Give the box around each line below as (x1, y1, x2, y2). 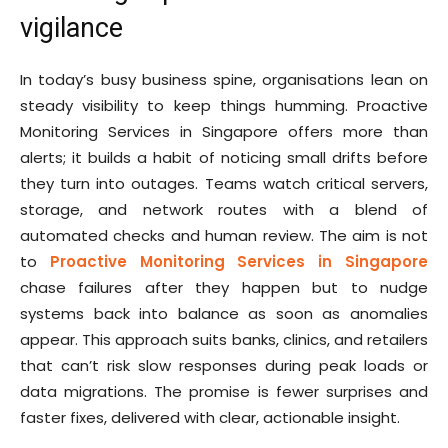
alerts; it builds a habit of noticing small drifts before (20, 147, 428, 169)
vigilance (20, 12, 123, 45)
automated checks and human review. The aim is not (20, 225, 428, 247)
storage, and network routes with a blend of (20, 199, 428, 221)
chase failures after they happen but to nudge (20, 277, 428, 299)
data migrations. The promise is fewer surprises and (20, 381, 428, 403)
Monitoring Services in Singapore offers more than (20, 121, 428, 143)
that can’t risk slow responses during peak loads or (20, 355, 428, 377)
